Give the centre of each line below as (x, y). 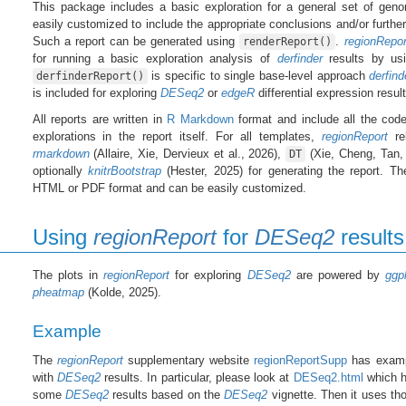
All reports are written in (100, 119)
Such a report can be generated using (136, 41)
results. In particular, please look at (197, 377)
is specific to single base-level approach (258, 75)
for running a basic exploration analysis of (155, 58)
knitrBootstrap (124, 170)
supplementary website (188, 360)
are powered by (338, 275)
